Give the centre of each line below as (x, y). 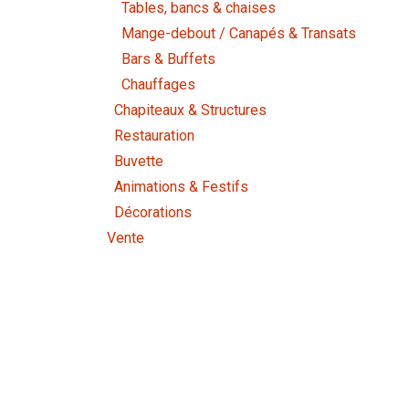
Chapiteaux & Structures (190, 110)
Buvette (139, 162)
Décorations (153, 213)
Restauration (154, 136)
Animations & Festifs (181, 187)
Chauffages (158, 85)
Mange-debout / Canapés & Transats (239, 34)
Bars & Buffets (168, 59)
